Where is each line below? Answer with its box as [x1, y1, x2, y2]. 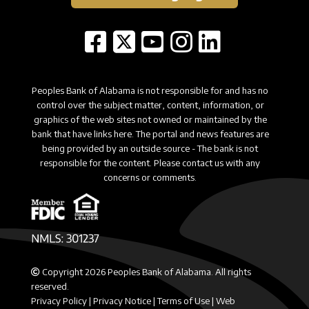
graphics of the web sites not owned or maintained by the [33, 114, 267, 125]
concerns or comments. [103, 172, 197, 183]
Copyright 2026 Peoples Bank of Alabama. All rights [40, 266, 252, 278]
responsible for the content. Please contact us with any [40, 157, 260, 168]
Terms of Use [157, 295, 210, 307]
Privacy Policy [31, 295, 88, 307]
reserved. [31, 281, 70, 292]
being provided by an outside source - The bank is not [42, 143, 258, 154]
